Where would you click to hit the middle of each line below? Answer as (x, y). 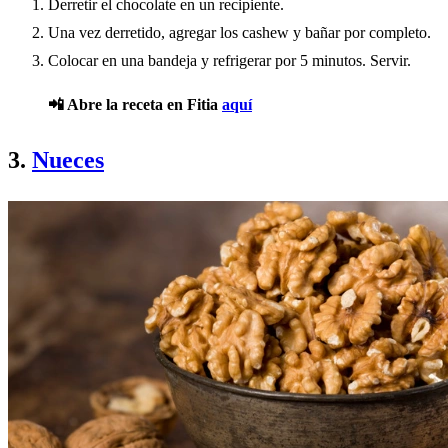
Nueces (68, 160)
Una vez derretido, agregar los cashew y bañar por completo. (239, 33)
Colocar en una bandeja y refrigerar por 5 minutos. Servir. (229, 61)
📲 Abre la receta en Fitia (135, 105)
